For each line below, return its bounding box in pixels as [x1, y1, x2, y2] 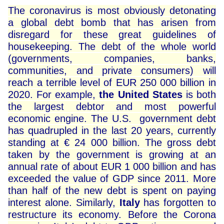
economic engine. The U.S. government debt [8, 113, 216, 124]
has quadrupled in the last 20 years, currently [8, 125, 216, 136]
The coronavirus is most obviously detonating [8, 5, 216, 16]
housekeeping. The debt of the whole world [8, 41, 216, 52]
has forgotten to [139, 197, 216, 208]
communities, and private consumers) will [8, 65, 216, 76]
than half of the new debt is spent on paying [8, 185, 216, 196]
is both [182, 89, 216, 100]
